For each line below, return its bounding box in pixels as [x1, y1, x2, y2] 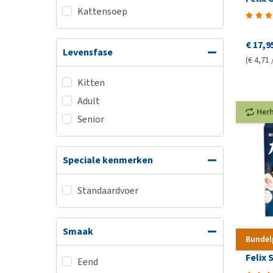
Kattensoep [77, 5, 127, 18]
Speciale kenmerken [63, 154, 153, 166]
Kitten [77, 76, 105, 89]
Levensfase [63, 46, 113, 58]
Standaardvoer [77, 184, 138, 197]
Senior [77, 113, 104, 126]
